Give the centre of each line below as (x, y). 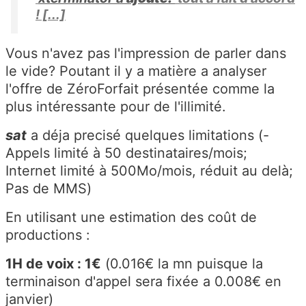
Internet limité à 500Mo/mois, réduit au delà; (151, 171)
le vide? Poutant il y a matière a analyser (136, 71)
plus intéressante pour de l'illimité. (116, 107)
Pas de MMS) (48, 189)
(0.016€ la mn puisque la (182, 264)
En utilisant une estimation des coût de (131, 218)
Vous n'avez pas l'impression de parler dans (146, 54)
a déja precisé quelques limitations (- (148, 136)
